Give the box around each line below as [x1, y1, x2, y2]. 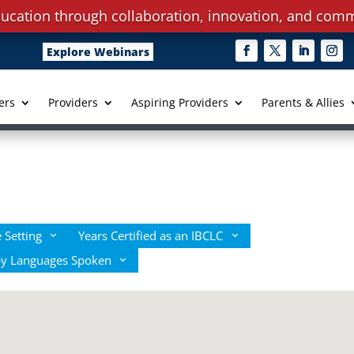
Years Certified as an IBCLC [78, 228, 224, 244]
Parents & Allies [261, 95, 345, 111]
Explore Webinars [47, 44, 150, 59]
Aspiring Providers [130, 95, 228, 111]
